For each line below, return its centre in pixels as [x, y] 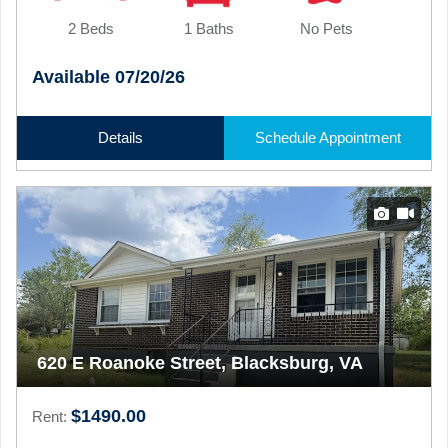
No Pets [327, 28]
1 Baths [208, 28]
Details [120, 137]
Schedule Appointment [327, 137]
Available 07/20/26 [108, 77]
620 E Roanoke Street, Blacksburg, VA [200, 363]
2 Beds [90, 28]
